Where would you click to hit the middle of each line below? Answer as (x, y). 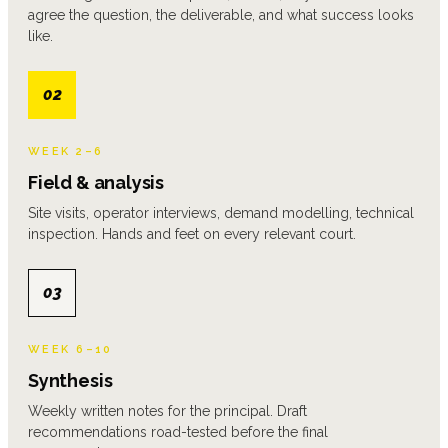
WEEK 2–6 (66, 151)
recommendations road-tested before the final (178, 431)
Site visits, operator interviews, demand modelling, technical (221, 212)
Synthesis (70, 380)
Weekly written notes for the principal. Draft (167, 410)
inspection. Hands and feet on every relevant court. (192, 233)
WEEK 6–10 (70, 349)
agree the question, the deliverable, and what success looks (221, 14)
